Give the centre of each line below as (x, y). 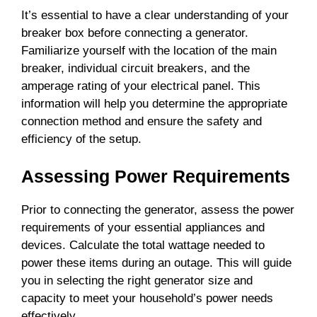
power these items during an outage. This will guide (156, 263)
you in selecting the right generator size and (137, 281)
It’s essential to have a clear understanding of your (155, 15)
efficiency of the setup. (81, 139)
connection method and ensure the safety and (142, 121)
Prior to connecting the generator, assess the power (158, 210)
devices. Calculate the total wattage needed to (143, 246)
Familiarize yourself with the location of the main (149, 50)
